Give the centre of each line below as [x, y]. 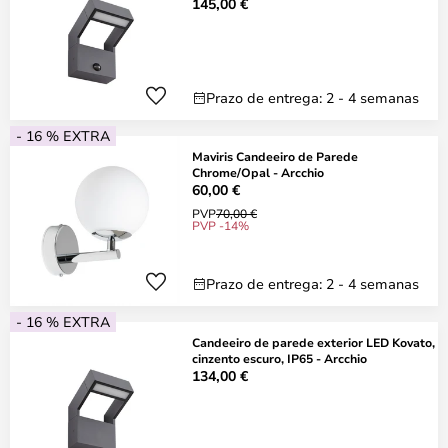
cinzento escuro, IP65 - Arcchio [279, 358]
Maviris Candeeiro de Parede [275, 156]
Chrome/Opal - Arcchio [258, 172]
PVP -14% [220, 225]
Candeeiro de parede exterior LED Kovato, [313, 342]
